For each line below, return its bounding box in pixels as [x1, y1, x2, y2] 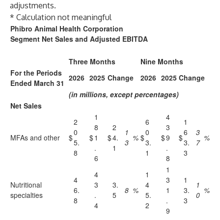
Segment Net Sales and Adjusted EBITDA [10, 34, 148, 44]
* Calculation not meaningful [10, 12, 111, 22]
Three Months [69, 56, 115, 66]
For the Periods [10, 68, 62, 78]
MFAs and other [10, 133, 60, 142]
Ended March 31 [10, 78, 64, 88]
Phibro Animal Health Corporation [10, 24, 123, 33]
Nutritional [10, 180, 42, 190]
